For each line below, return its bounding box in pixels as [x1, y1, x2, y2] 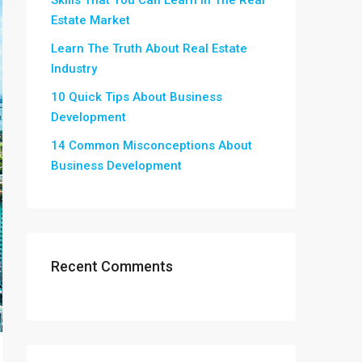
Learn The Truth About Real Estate [51, 41, 247, 56]
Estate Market [51, 13, 130, 27]
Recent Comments [51, 258, 173, 275]
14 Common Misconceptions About [51, 138, 252, 153]
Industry [51, 61, 97, 76]
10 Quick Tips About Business [51, 90, 222, 104]
